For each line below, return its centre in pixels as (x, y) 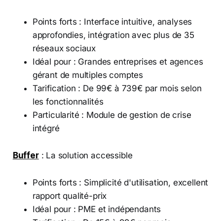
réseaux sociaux (64, 48)
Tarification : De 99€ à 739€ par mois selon (117, 88)
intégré (46, 128)
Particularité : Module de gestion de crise (112, 115)
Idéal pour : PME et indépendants (97, 209)
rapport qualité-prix (70, 196)
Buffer (26, 155)
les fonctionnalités (68, 101)
